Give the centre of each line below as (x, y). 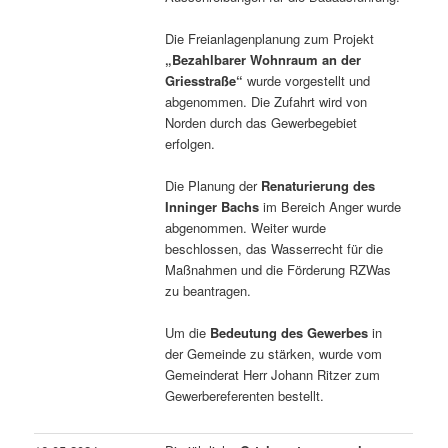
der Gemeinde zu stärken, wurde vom (274, 353)
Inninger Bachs (212, 206)
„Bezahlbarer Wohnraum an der (263, 59)
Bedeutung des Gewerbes (289, 332)
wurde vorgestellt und (307, 80)
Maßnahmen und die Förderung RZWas (278, 269)
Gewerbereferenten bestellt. (245, 395)
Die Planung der (213, 185)
